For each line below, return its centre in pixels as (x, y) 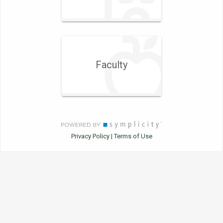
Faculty (111, 65)
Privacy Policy (90, 136)
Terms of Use (133, 136)
